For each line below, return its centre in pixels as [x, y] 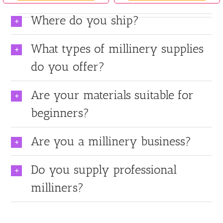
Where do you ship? [85, 20]
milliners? [57, 188]
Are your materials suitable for [112, 95]
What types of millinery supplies [117, 49]
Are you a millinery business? [111, 141]
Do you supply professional [104, 170]
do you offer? [68, 67]
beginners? [60, 113]
